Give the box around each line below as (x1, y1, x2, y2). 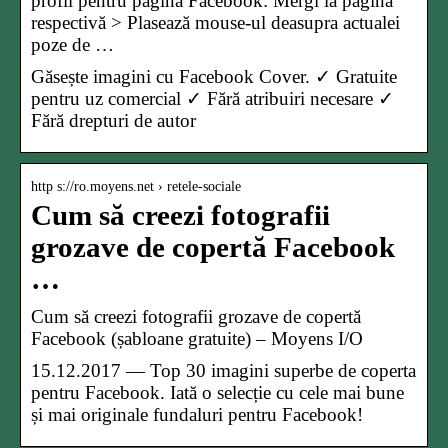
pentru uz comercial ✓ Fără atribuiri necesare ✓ (31, 87, 394, 109)
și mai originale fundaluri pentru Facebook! (31, 403, 363, 425)
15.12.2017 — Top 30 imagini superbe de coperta (31, 359, 416, 381)
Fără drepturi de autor (31, 109, 196, 131)
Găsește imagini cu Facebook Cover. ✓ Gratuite (31, 65, 397, 87)
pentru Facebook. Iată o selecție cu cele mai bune (31, 381, 404, 403)
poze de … (31, 33, 114, 55)
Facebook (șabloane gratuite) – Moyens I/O (31, 327, 363, 349)
